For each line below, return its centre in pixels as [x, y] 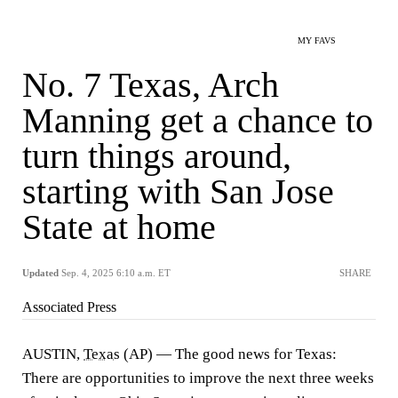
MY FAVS [317, 40]
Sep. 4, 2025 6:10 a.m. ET [116, 273]
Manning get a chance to [198, 120]
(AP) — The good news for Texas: [228, 354]
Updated [40, 273]
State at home [119, 227]
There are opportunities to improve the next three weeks [198, 378]
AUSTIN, [53, 354]
